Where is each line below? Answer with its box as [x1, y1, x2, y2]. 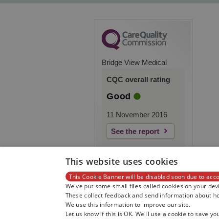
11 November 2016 [107, 110, 167, 119]
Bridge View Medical [102, 58, 167, 67]
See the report [111, 127, 159, 136]
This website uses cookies [65, 155, 178, 167]
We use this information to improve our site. [65, 200, 191, 209]
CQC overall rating [107, 75, 170, 84]
